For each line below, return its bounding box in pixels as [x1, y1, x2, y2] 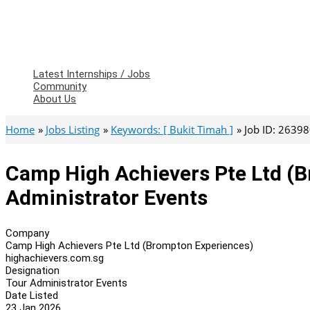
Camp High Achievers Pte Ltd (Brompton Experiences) [6, 239, 253, 252]
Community [33, 80, 86, 93]
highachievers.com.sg [6, 251, 104, 264]
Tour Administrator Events [6, 276, 127, 289]
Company [6, 226, 49, 239]
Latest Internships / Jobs [33, 68, 150, 80]
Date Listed [6, 289, 58, 302]
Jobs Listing [46, 122, 100, 136]
